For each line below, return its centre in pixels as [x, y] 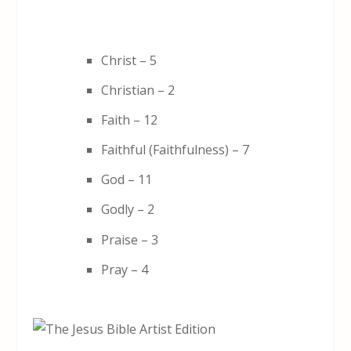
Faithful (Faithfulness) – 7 [175, 150]
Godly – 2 [128, 210]
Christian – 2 [138, 90]
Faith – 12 [130, 119]
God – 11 [127, 180]
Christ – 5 [129, 60]
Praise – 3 [130, 239]
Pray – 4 [125, 269]
